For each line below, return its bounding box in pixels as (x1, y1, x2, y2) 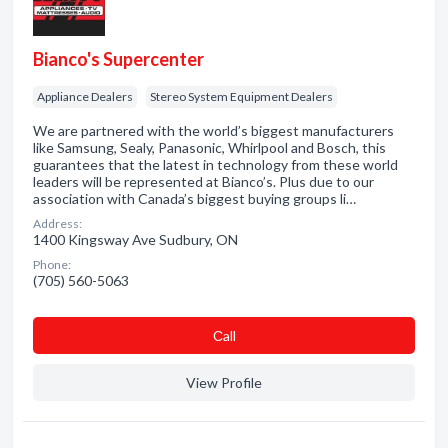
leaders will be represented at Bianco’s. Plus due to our (33, 173, 374, 190)
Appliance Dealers (37, 89, 133, 104)
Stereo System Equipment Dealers (150, 89, 333, 104)
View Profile (186, 374, 262, 391)
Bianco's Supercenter (33, 48, 204, 70)
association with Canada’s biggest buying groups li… (33, 190, 356, 207)
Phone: (33, 257, 71, 272)
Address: (33, 216, 82, 231)
